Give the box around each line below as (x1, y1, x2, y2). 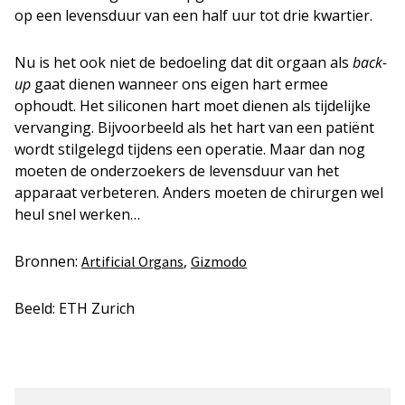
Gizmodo (191, 252, 247, 271)
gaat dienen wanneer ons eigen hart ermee (31, 74, 328, 95)
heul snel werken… (14, 204, 140, 225)
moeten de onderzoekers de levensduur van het (14, 161, 339, 182)
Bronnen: (14, 251, 81, 272)
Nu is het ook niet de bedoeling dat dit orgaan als (14, 52, 353, 73)
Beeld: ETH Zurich (14, 298, 135, 319)
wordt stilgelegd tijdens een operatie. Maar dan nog (14, 139, 365, 160)
